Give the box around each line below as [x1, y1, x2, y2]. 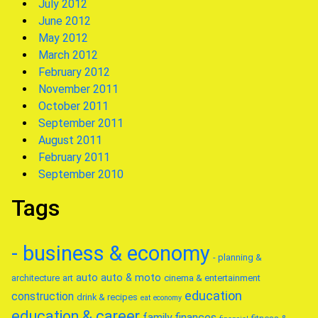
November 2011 [38, 82, 119, 96]
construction [11, 290, 74, 303]
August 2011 [38, 133, 102, 147]
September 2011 [38, 116, 124, 130]
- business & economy [11, 241, 210, 265]
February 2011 [38, 150, 110, 164]
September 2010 [38, 168, 124, 181]
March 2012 [38, 48, 98, 62]
